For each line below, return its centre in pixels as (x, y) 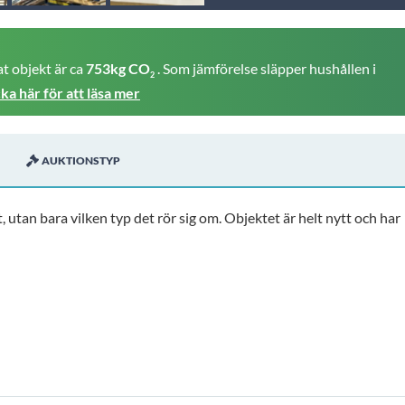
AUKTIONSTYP (81, 161)
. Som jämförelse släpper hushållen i (267, 68)
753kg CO (118, 68)
